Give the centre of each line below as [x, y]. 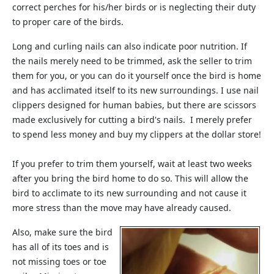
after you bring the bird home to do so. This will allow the [130, 178]
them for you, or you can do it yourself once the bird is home [137, 76]
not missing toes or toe [59, 261]
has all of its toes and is [61, 247]
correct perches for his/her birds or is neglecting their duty [134, 7]
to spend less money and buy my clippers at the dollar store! [137, 134]
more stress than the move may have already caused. [122, 208]
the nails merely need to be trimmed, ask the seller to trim [132, 61]
